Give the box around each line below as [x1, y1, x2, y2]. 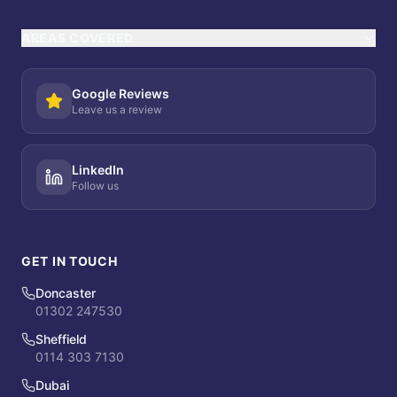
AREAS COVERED [21, 30, 135, 45]
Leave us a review [72, 103, 162, 116]
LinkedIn [72, 162, 124, 177]
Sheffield [35, 331, 87, 346]
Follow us [72, 179, 119, 192]
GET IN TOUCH [21, 253, 118, 269]
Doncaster [35, 285, 96, 300]
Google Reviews [72, 86, 169, 101]
